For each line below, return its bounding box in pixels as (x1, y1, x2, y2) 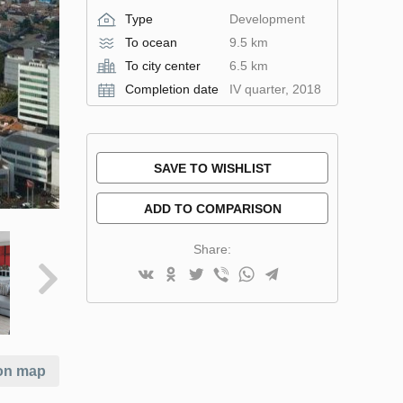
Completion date (125, 82, 219, 96)
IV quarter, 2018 (228, 82, 321, 96)
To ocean (125, 35, 177, 49)
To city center (125, 58, 201, 73)
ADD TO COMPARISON (143, 201, 282, 216)
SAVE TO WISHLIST (153, 161, 272, 175)
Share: (193, 242, 231, 256)
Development (228, 12, 305, 26)
